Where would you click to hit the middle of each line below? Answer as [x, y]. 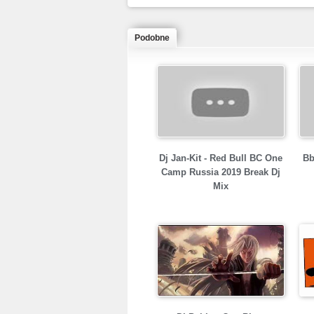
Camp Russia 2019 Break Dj [220, 172]
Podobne [152, 38]
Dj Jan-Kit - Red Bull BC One [220, 158]
